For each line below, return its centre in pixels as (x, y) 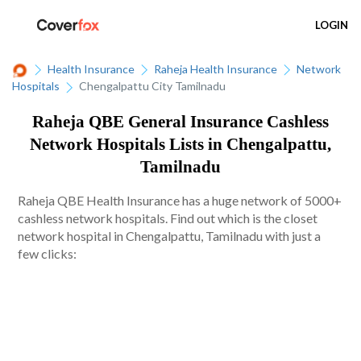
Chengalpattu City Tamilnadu (152, 86)
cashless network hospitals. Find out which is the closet (168, 218)
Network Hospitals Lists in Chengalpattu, (180, 144)
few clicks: (48, 254)
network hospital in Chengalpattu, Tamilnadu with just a (170, 236)
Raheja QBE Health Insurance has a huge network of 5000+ (180, 201)
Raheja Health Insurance (216, 69)
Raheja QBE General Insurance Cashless (180, 121)
